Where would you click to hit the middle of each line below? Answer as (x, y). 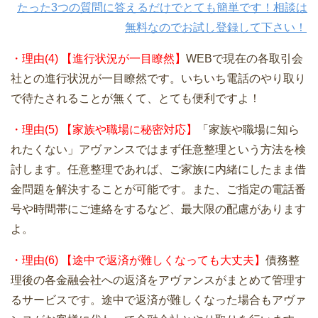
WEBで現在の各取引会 (245, 59)
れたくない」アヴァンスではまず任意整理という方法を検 (158, 150)
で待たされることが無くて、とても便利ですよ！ (136, 99)
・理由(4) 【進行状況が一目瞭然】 (98, 59)
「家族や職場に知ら (248, 130)
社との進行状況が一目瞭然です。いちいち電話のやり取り (158, 79)
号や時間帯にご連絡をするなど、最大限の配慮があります (158, 209)
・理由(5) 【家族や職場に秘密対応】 (104, 130)
